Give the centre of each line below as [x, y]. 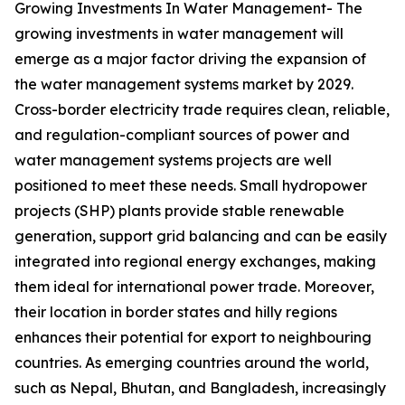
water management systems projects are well [173, 160]
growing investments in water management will [179, 34]
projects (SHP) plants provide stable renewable [179, 211]
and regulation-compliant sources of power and [182, 135]
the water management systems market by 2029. [184, 85]
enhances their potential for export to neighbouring [193, 338]
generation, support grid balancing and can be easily [201, 236]
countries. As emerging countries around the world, [192, 363]
